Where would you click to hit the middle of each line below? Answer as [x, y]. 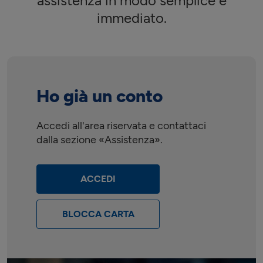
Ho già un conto [100, 96]
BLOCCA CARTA [98, 214]
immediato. [131, 18]
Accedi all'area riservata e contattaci [121, 126]
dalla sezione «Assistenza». [100, 140]
